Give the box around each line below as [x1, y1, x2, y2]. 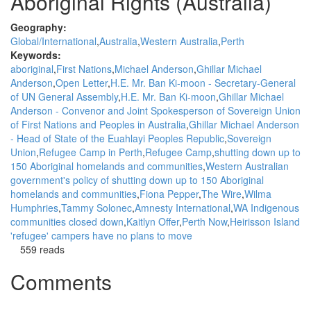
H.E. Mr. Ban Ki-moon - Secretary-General [110, 76, 296, 90]
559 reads [20, 242, 65, 256]
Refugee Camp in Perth [39, 145, 142, 159]
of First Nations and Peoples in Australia [10, 117, 186, 131]
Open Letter [56, 76, 108, 90]
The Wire [201, 187, 242, 201]
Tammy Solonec [61, 201, 132, 215]
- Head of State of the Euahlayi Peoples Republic [10, 131, 224, 145]
